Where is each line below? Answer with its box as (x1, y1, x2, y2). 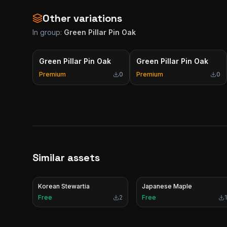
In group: (32, 28, 64, 36)
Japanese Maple (142, 182, 193, 190)
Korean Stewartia (38, 182, 90, 190)
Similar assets (32, 151, 100, 164)
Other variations (43, 12, 122, 25)
